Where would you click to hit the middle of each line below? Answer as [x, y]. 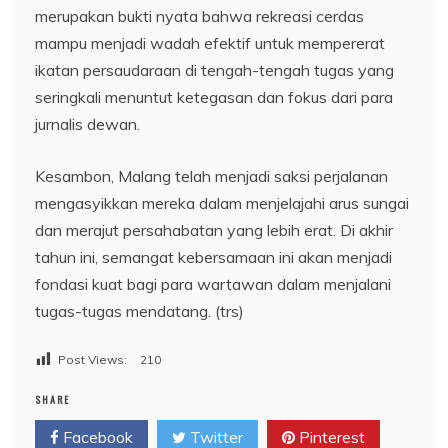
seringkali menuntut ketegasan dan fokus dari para [214, 96]
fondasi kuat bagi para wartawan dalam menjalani [213, 283]
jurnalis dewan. [87, 123]
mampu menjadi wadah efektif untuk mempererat [210, 42]
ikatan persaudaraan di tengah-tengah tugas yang [214, 69]
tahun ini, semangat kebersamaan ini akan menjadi [213, 256]
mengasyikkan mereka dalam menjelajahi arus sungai [222, 202]
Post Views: [92, 359]
